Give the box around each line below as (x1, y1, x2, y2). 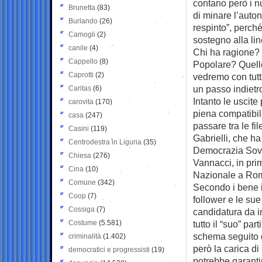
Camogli (68, 30, 95, 39)
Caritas (68, 84, 91, 92)
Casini (68, 124, 89, 133)
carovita (68, 97, 94, 106)
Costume (68, 218, 97, 227)
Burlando (68, 16, 98, 25)
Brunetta (68, 3, 95, 12)
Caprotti (68, 70, 94, 79)
